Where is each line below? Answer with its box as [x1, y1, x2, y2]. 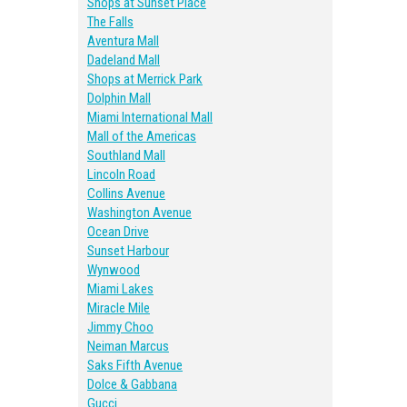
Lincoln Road [87, 166, 155, 183]
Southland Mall [87, 147, 165, 164]
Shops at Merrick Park [87, 71, 203, 87]
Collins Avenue [87, 185, 165, 202]
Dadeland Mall [87, 52, 160, 68]
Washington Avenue [87, 204, 192, 221]
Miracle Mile [87, 300, 150, 316]
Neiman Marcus [87, 338, 169, 354]
